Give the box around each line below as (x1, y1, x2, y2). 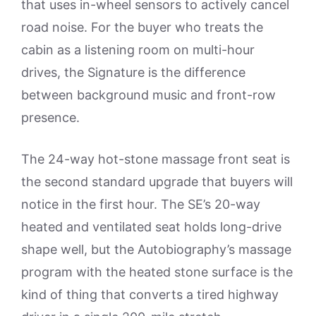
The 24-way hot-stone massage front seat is (21, 151, 290, 166)
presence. (21, 109, 80, 125)
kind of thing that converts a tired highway (21, 286, 279, 302)
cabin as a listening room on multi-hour (21, 42, 255, 57)
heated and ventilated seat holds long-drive (21, 219, 281, 234)
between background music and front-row (21, 87, 276, 102)
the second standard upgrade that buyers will (21, 174, 293, 189)
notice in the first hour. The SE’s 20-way (21, 196, 260, 212)
